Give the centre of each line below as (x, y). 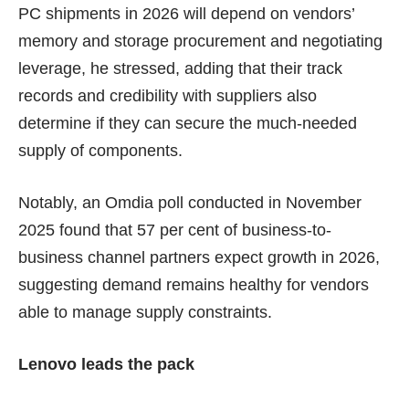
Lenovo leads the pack (106, 364)
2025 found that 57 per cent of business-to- (175, 230)
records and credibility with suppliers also (168, 95)
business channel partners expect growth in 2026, (199, 257)
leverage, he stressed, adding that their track (180, 68)
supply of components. (100, 150)
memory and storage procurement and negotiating (200, 41)
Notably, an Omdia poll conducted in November (190, 202)
